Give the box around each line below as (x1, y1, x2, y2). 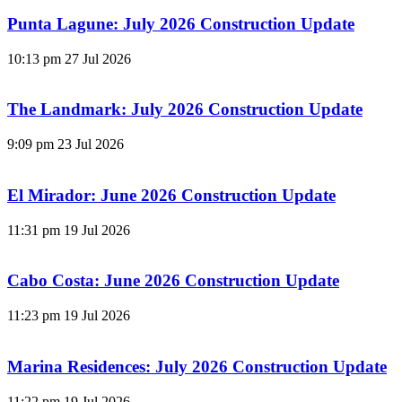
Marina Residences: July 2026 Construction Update (7, 356, 387, 376)
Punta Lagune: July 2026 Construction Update (7, 14, 354, 34)
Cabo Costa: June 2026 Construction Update (7, 271, 339, 291)
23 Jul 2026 (57, 136, 124, 153)
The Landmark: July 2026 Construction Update (7, 100, 363, 119)
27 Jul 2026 (65, 50, 131, 66)
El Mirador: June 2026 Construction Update (7, 185, 336, 205)
